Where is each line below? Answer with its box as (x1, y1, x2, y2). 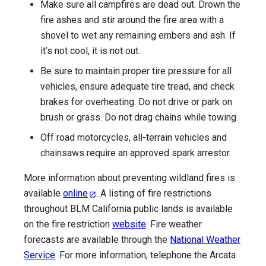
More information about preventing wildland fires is (24, 172, 235, 184)
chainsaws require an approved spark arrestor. (40, 147, 231, 159)
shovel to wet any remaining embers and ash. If (40, 30, 236, 42)
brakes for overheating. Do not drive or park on (40, 96, 232, 108)
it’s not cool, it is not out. (40, 45, 140, 57)
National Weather (170, 234, 240, 246)
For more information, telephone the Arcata (59, 249, 236, 261)
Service (24, 249, 55, 261)
